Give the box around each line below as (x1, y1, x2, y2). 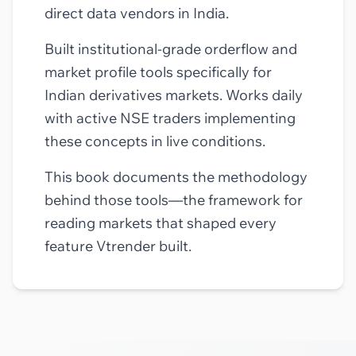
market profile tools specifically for (44, 62, 272, 81)
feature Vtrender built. (44, 236, 192, 255)
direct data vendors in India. (44, 3, 229, 22)
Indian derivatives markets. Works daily (44, 85, 303, 104)
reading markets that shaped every (44, 213, 277, 232)
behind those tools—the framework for (44, 190, 303, 209)
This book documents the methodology (44, 167, 308, 186)
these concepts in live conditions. (44, 131, 265, 150)
